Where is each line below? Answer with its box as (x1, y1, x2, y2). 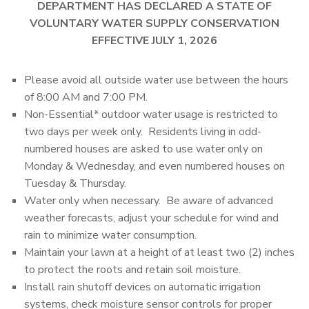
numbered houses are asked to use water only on (24, 141, 263, 157)
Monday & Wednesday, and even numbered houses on (24, 159, 285, 175)
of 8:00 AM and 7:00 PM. (24, 90, 148, 106)
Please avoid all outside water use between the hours (24, 72, 288, 88)
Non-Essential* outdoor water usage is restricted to (24, 107, 278, 123)
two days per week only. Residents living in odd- (24, 124, 261, 140)
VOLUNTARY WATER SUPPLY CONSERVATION (30, 16, 279, 32)
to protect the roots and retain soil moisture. (24, 262, 243, 278)
